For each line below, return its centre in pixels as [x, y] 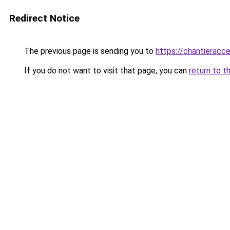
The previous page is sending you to [89, 51]
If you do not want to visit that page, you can [106, 71]
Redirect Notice [44, 18]
